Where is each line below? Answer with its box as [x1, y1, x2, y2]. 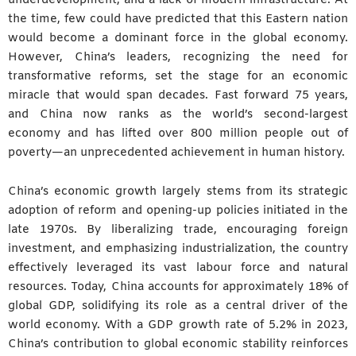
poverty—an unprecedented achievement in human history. [8, 144, 345, 161]
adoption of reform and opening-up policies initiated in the [8, 203, 348, 219]
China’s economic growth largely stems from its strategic [8, 184, 348, 200]
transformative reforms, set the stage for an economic [8, 68, 348, 84]
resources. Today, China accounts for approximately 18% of [8, 279, 348, 296]
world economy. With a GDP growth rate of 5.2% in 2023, [8, 317, 348, 334]
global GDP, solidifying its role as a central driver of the [8, 298, 348, 315]
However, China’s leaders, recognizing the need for [8, 48, 348, 65]
